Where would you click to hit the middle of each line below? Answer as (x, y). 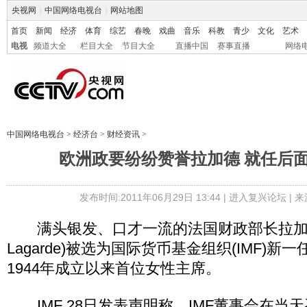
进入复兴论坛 (257, 197)
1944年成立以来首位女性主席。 (114, 268)
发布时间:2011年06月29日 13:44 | (154, 197)
